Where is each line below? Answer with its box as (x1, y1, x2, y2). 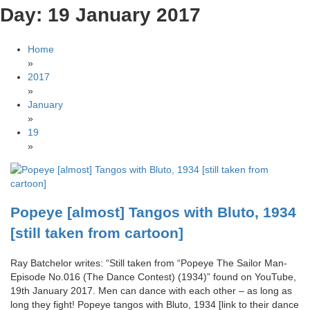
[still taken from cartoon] (10, 225, 183, 241)
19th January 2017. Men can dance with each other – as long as (10, 284, 292, 296)
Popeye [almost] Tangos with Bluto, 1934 (10, 204, 296, 221)
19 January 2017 (48, 4, 201, 26)
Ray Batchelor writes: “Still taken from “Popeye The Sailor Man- (10, 257, 287, 268)
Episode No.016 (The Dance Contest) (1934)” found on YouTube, (10, 271, 296, 282)
